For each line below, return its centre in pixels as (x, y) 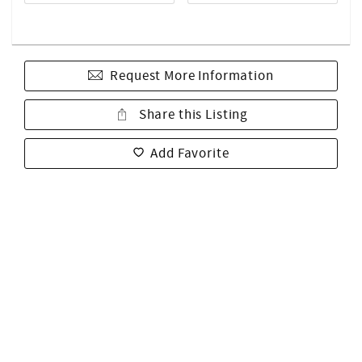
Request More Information (192, 76)
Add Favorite (190, 154)
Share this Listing (192, 115)
